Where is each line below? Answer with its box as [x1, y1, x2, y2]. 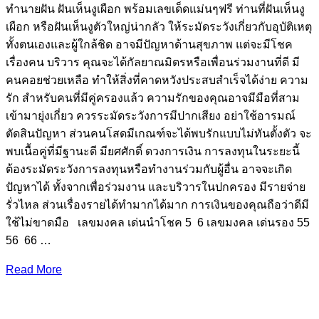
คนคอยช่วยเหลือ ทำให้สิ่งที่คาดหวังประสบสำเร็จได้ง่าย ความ [6, 73, 308, 86]
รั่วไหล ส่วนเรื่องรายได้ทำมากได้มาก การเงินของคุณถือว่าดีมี [6, 198, 309, 211]
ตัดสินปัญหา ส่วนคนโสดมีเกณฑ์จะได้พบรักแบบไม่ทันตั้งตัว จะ [6, 127, 312, 140]
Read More [6, 263, 62, 276]
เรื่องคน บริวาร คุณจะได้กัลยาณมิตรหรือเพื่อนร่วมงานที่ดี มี [6, 56, 300, 68]
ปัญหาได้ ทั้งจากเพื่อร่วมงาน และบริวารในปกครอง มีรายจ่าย [6, 180, 305, 193]
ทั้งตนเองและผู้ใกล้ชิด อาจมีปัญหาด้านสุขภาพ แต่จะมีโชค [6, 38, 293, 51]
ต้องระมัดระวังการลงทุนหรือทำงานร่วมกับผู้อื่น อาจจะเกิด [6, 162, 292, 175]
